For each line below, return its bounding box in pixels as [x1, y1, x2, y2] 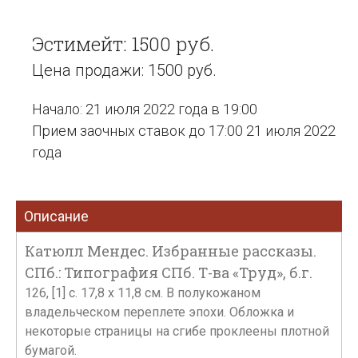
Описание [24, 208, 89, 225]
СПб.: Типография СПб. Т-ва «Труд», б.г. [25, 263, 312, 282]
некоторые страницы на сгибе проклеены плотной [25, 324, 329, 339]
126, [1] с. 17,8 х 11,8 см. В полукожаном [25, 285, 261, 300]
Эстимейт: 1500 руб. [32, 31, 214, 57]
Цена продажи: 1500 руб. [32, 61, 217, 80]
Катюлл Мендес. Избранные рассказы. [25, 241, 316, 261]
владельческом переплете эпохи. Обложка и [25, 304, 294, 320]
